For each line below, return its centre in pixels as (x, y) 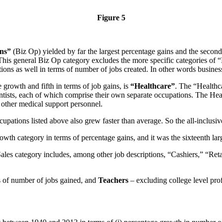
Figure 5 (111, 18)
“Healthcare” (153, 86)
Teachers (113, 180)
